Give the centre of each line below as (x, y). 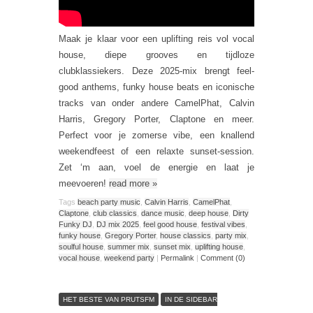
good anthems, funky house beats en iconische (156, 87)
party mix (231, 235)
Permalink (177, 257)
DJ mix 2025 (118, 224)
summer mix (129, 246)
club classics (115, 213)
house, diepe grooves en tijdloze (156, 55)
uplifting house (219, 246)
